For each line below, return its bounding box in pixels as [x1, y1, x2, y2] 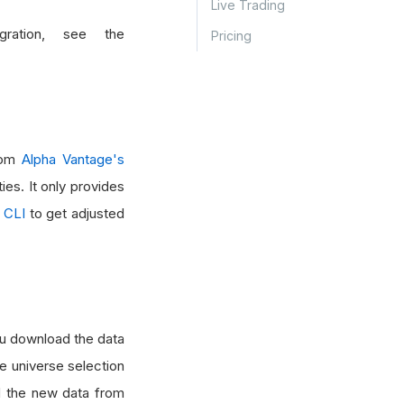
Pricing [211, 28, 252, 43]
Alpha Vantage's [21, 151, 125, 168]
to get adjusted [24, 205, 124, 222]
